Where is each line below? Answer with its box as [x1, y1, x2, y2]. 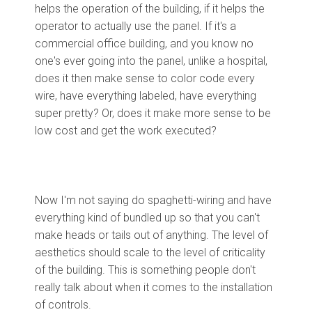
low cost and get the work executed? [35, 123, 219, 137]
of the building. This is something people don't [35, 263, 256, 276]
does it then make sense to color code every [35, 71, 255, 85]
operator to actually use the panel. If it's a [35, 19, 236, 33]
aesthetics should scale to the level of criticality [35, 245, 265, 259]
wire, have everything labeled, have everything [35, 88, 256, 102]
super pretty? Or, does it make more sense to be [35, 106, 271, 120]
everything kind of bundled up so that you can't [35, 210, 260, 224]
